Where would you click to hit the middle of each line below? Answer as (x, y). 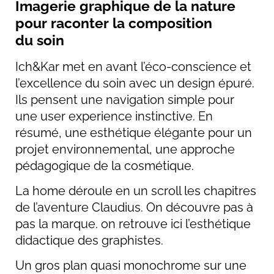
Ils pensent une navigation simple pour (125, 99)
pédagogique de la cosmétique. (106, 165)
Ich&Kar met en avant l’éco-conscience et (133, 66)
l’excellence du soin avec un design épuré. (135, 83)
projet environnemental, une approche (125, 149)
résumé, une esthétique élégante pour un (134, 132)
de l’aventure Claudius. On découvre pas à (134, 208)
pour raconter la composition (114, 23)
